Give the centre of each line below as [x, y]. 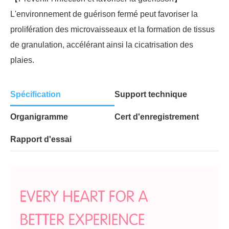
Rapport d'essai [41, 140]
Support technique [151, 95]
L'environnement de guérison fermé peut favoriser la [104, 14]
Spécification [36, 95]
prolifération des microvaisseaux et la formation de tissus [112, 30]
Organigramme [39, 117]
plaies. [22, 60]
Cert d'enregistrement [157, 117]
